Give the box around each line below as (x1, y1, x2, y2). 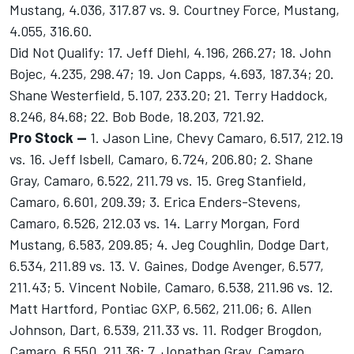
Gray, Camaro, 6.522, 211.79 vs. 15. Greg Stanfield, (9, 171, 307, 190)
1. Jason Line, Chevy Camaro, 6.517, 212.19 (87, 129, 343, 147)
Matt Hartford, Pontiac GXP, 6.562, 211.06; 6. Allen (9, 299, 311, 318)
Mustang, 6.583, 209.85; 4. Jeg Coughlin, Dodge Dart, (9, 235, 330, 254)
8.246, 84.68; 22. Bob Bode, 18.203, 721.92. (9, 107, 265, 126)
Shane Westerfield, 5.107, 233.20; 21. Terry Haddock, (9, 86, 328, 104)
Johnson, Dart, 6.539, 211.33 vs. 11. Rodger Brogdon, (9, 321, 322, 339)
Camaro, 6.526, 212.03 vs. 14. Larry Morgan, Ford (9, 214, 300, 232)
